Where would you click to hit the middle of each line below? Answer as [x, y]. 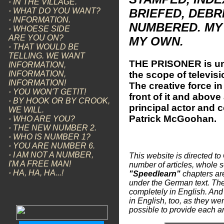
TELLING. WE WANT [47, 56]
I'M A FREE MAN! [40, 164]
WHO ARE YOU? [44, 119]
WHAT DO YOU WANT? [57, 11]
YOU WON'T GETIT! [49, 92]
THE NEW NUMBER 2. [55, 128]
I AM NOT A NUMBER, [53, 155]
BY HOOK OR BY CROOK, [61, 101]
